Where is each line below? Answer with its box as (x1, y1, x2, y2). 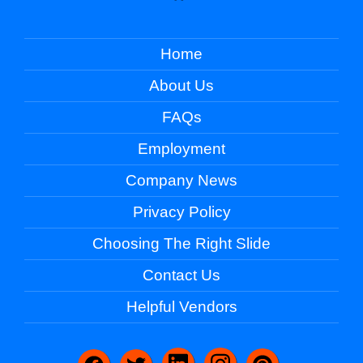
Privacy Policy (132, 203, 231, 221)
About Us (149, 77, 214, 95)
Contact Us (143, 267, 220, 284)
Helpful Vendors (126, 298, 237, 316)
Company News (126, 172, 237, 190)
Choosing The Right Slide (92, 235, 271, 253)
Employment (138, 140, 225, 158)
